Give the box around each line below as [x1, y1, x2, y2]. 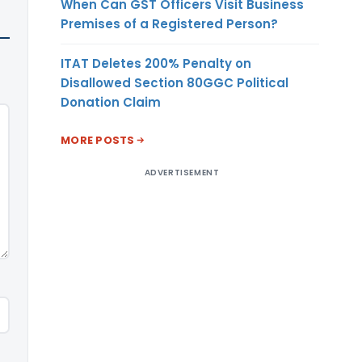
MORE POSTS [61, 132, 135, 148]
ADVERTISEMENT [144, 166, 220, 179]
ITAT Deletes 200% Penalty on [61, 54, 251, 72]
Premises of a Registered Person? [61, 15, 278, 32]
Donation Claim [61, 93, 161, 111]
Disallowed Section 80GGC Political [61, 74, 288, 91]
